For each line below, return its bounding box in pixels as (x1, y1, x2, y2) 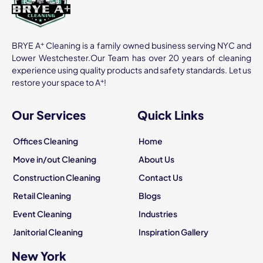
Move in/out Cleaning (13, 153, 96, 164)
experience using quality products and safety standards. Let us (12, 65, 251, 76)
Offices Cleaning (13, 135, 78, 146)
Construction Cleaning (13, 171, 100, 183)
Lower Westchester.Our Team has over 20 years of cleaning (12, 52, 251, 63)
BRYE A (12, 40, 41, 51)
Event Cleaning (13, 208, 72, 219)
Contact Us (139, 171, 183, 183)
